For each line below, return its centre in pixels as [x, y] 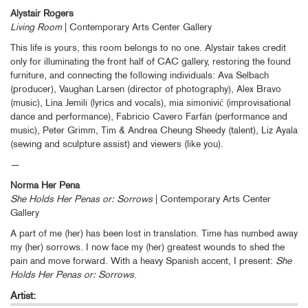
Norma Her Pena [45, 185]
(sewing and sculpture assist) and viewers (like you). [117, 143]
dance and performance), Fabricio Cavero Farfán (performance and [149, 116]
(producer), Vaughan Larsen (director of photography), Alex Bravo [146, 88]
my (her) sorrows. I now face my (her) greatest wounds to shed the [147, 246]
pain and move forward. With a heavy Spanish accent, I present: [143, 260]
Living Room [36, 26]
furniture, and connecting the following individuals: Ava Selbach [140, 75]
